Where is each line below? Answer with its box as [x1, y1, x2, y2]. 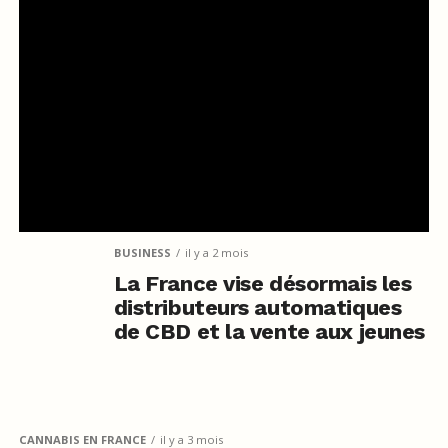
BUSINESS [113, 244, 171, 260]
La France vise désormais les [113, 270, 412, 296]
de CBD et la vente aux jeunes [113, 318, 425, 344]
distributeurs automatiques [113, 294, 402, 320]
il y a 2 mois [184, 244, 248, 260]
